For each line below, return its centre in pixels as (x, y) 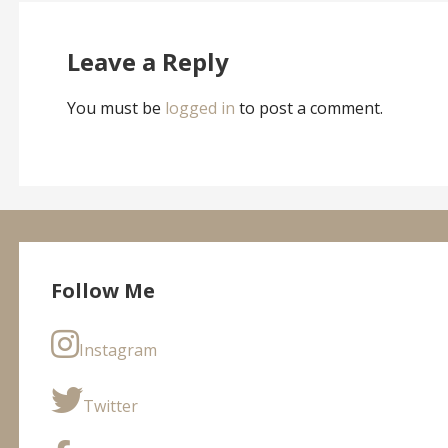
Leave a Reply (147, 61)
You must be (115, 107)
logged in (199, 107)
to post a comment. (308, 107)
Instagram (117, 349)
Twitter (110, 405)
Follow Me (102, 290)
